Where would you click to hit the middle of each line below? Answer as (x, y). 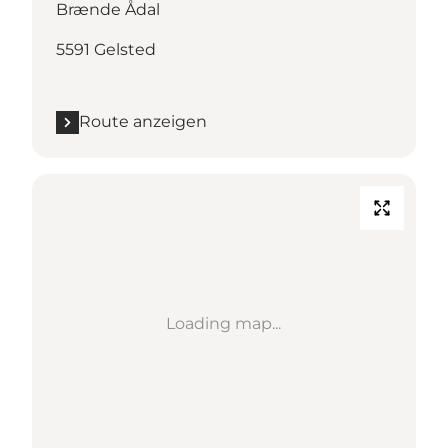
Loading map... (224, 324)
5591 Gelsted (106, 50)
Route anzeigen (143, 122)
